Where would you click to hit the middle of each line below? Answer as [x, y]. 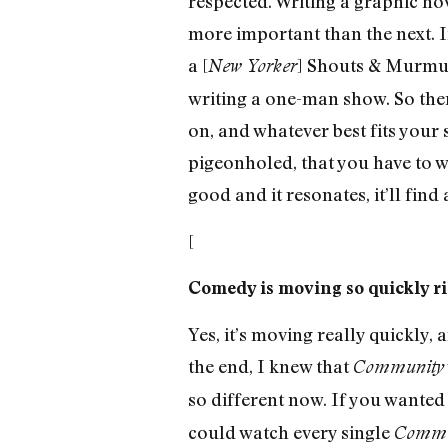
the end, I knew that [270, 366]
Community [398, 367]
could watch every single [290, 432]
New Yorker [252, 66]
